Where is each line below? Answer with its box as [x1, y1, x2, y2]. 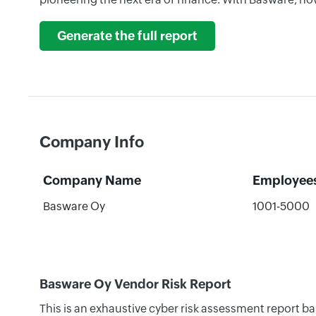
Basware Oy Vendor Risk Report [39, 276, 231, 291]
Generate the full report [57, 29, 197, 43]
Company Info [39, 133, 144, 151]
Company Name [42, 173, 141, 188]
